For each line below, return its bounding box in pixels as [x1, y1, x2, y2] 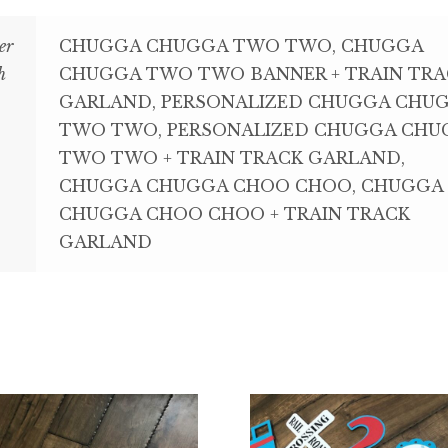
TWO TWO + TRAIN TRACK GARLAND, [58, 148, 405, 169]
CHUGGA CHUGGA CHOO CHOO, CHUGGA [58, 176, 443, 197]
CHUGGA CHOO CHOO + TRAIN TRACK [58, 204, 410, 225]
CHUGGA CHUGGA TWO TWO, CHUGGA [58, 36, 423, 57]
